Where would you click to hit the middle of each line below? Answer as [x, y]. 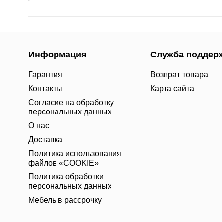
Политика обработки [66, 177]
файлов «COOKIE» [63, 163]
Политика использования [75, 153]
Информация [57, 55]
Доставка [45, 139]
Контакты [45, 88]
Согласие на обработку [71, 102]
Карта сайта [172, 88]
